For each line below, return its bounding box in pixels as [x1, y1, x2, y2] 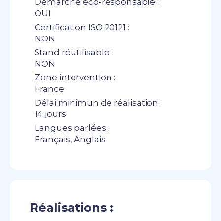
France [35, 84, 64, 94]
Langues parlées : [35, 123, 110, 133]
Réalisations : [30, 200, 113, 215]
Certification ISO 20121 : [35, 22, 129, 32]
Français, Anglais [35, 134, 106, 144]
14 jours [35, 109, 66, 119]
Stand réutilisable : [35, 47, 113, 57]
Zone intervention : [35, 73, 115, 82]
